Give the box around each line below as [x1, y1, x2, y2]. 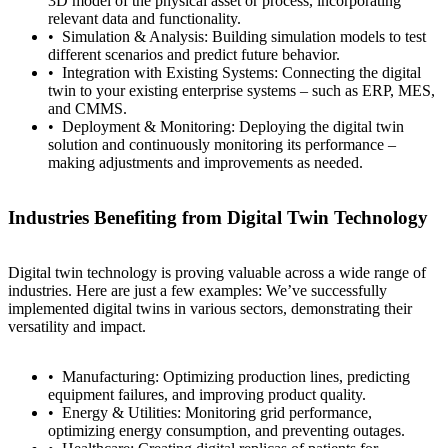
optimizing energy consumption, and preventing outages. [48, 421, 405, 439]
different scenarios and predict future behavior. [48, 46, 340, 64]
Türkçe [147, 114, 197, 132]
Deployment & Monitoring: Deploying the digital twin [62, 118, 404, 136]
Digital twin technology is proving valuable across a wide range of [8, 263, 426, 281]
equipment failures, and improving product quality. [48, 385, 366, 403]
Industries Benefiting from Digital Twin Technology [8, 207, 428, 229]
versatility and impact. [8, 317, 146, 335]
